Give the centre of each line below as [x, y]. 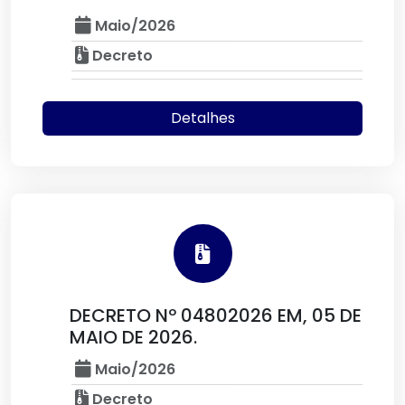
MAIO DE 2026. [133, 337]
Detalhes [202, 118]
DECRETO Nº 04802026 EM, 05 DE [216, 316]
